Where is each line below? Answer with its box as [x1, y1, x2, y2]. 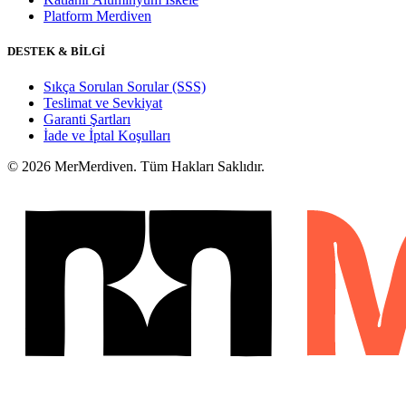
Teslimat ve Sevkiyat [43, 95, 162, 111]
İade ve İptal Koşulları [43, 128, 170, 144]
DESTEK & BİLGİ [7, 43, 105, 58]
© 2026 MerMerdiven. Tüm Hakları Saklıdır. [7, 159, 265, 175]
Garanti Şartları [43, 111, 130, 128]
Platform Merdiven [43, 7, 151, 24]
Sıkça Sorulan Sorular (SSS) [43, 79, 206, 95]
